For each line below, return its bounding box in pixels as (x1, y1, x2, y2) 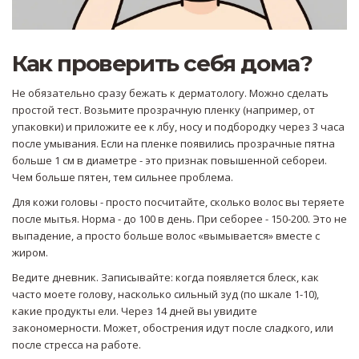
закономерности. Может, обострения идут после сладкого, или (12, 321, 333, 336)
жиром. (12, 245, 48, 260)
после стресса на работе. (12, 337, 141, 353)
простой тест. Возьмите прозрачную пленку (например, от (12, 103, 315, 118)
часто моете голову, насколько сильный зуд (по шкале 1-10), (12, 287, 319, 302)
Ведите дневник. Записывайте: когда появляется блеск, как (12, 270, 319, 285)
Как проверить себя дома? (12, 50, 313, 78)
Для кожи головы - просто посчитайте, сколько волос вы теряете (12, 195, 345, 210)
